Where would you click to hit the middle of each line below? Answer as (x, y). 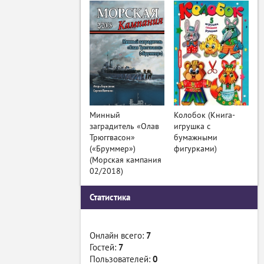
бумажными (196, 137)
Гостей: (104, 247)
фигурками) (196, 148)
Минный (105, 115)
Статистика (110, 197)
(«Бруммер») (113, 148)
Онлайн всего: (118, 235)
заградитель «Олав (124, 126)
